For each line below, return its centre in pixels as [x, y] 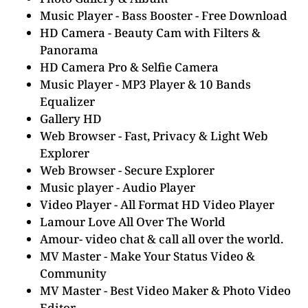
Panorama [69, 50]
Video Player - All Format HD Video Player [157, 205]
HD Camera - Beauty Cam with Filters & [150, 33]
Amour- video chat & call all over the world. [162, 239]
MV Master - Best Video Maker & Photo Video [165, 290]
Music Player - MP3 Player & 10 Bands [145, 84]
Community [73, 273]
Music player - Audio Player [118, 187]
